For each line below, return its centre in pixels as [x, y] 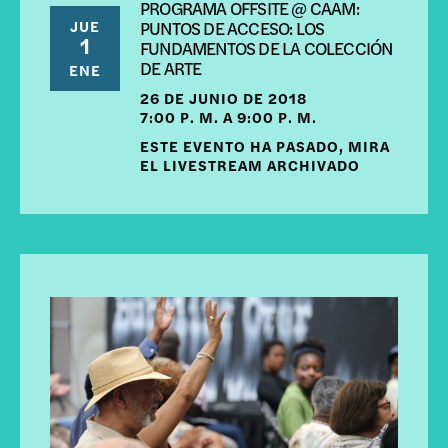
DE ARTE [171, 68]
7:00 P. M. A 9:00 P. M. [228, 117]
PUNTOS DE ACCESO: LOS [232, 28]
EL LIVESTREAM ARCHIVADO [250, 165]
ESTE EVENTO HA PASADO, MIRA [265, 146]
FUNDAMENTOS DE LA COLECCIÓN [266, 48]
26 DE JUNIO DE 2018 [223, 98]
